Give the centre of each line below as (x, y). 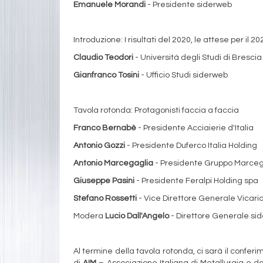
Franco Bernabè (105, 128)
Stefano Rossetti (105, 198)
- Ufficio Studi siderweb (183, 75)
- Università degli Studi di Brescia (198, 57)
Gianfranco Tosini (106, 75)
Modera (89, 216)
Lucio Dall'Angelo (137, 216)
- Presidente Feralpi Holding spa (196, 181)
